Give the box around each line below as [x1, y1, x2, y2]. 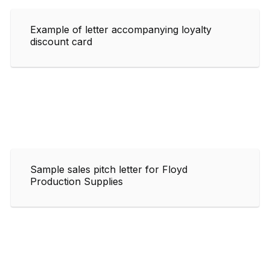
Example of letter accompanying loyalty [30, 23, 212, 36]
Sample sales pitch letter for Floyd [30, 163, 187, 175]
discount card [30, 35, 92, 48]
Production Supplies [30, 175, 123, 187]
